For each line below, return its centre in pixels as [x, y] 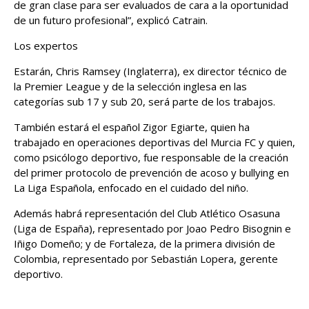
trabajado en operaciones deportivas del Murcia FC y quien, [154, 142]
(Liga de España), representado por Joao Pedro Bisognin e [152, 228]
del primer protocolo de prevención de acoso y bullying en [151, 172]
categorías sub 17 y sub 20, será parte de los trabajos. [146, 101]
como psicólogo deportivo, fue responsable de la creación [151, 157]
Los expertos [47, 45]
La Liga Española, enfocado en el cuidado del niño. [131, 187]
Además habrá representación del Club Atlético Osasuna [147, 213]
